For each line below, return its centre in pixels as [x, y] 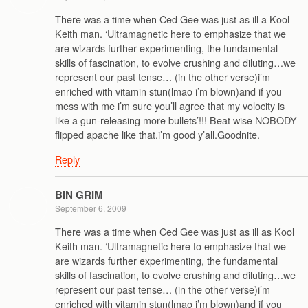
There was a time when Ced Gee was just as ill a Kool [172, 19]
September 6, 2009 [91, 208]
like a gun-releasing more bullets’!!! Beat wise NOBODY [176, 120]
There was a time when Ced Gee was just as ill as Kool [175, 231]
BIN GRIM [79, 195]
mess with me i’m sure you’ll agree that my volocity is [170, 106]
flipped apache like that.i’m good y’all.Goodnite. [157, 135]
